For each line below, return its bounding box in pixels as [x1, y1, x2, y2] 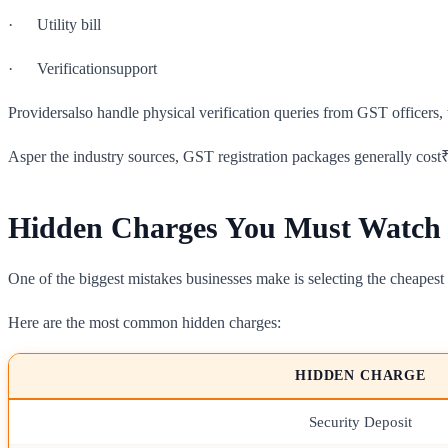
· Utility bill [8, 15, 101, 33]
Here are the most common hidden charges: [8, 313, 281, 331]
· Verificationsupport [8, 59, 157, 77]
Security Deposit [309, 412, 412, 430]
